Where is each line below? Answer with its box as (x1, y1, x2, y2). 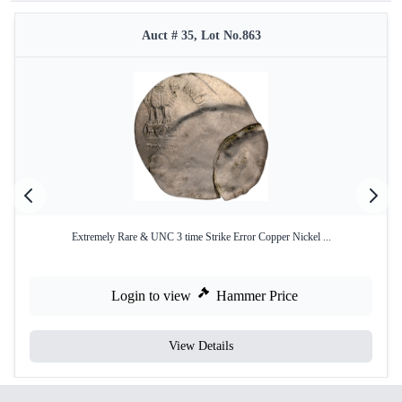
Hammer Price (216, 288, 298, 303)
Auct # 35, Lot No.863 (141, 29, 261, 42)
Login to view (111, 288, 191, 303)
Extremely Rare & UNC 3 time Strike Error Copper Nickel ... (71, 231, 331, 243)
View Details (169, 339, 233, 353)
